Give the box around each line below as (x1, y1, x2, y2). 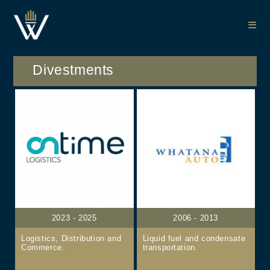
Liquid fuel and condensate (142, 233, 246, 243)
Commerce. (20, 242, 65, 252)
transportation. (142, 242, 198, 252)
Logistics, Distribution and (20, 233, 122, 243)
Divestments (33, 62, 115, 78)
